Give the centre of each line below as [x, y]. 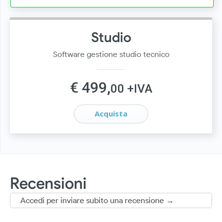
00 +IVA [131, 88]
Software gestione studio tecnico [111, 54]
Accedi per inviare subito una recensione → [97, 200]
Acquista [111, 113]
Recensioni [48, 183]
